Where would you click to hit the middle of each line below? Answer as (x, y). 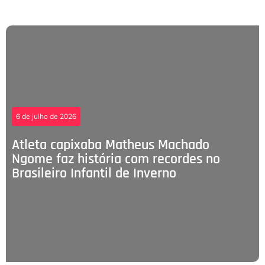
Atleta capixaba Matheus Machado (111, 145)
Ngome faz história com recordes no (116, 159)
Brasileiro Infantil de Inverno (94, 174)
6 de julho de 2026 (46, 117)
